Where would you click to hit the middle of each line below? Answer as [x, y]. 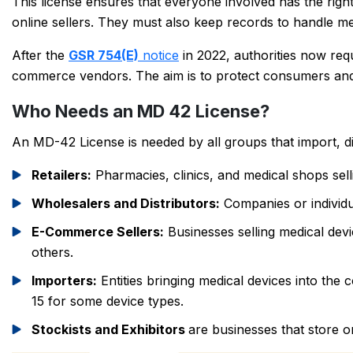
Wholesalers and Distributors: [126, 203]
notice [159, 55]
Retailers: [61, 175]
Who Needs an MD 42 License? [141, 111]
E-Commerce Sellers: [98, 232]
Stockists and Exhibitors [110, 329]
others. [52, 252]
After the [40, 55]
